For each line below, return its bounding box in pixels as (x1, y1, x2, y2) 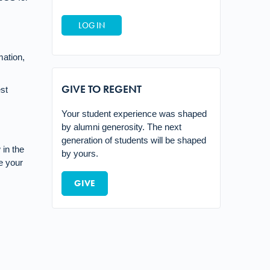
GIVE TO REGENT (61, 82, 142, 96)
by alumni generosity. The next (61, 122, 181, 132)
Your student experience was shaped (61, 108, 207, 119)
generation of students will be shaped (61, 135, 206, 145)
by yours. (61, 148, 98, 159)
